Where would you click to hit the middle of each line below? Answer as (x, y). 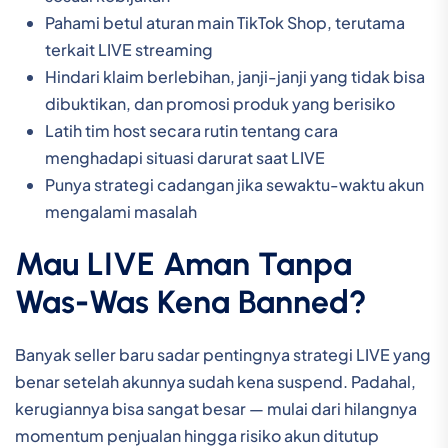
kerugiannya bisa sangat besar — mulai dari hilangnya (216, 408)
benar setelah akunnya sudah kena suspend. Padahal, (215, 381)
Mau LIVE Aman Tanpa (183, 264)
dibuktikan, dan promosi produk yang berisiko (220, 103)
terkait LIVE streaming (129, 49)
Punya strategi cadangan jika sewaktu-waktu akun (234, 184)
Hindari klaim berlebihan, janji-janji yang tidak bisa (235, 76)
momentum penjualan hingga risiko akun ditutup (197, 435)
